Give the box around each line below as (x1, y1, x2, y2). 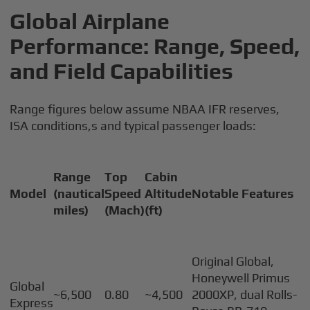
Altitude (145, 186, 192, 201)
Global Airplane (10, 8, 170, 35)
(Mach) (104, 203, 145, 218)
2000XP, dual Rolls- (192, 287, 298, 302)
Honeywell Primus (192, 271, 291, 286)
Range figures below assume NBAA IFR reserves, (10, 102, 280, 117)
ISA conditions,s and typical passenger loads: (10, 118, 257, 134)
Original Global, (192, 254, 275, 269)
